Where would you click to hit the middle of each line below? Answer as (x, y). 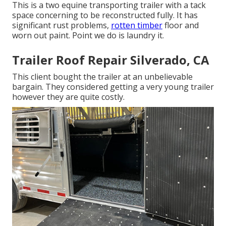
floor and (181, 25)
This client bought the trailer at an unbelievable (102, 77)
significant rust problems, (62, 25)
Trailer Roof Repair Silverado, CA (111, 60)
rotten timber (137, 25)
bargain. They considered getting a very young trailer (113, 87)
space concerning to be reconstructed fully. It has (105, 15)
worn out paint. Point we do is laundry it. (88, 36)
